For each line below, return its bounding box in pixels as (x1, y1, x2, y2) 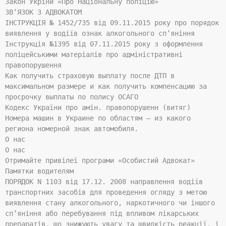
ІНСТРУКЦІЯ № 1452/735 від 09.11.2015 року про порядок (5, 19, 219, 27)
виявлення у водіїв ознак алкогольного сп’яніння (5, 29, 195, 38)
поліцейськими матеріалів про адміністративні (5, 50, 183, 59)
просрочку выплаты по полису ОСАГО (5, 93, 138, 101)
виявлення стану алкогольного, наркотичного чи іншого (5, 199, 215, 207)
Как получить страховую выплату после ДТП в (5, 72, 175, 80)
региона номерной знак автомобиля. (5, 125, 138, 133)
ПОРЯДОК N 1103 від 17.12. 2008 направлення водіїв (5, 178, 203, 186)
